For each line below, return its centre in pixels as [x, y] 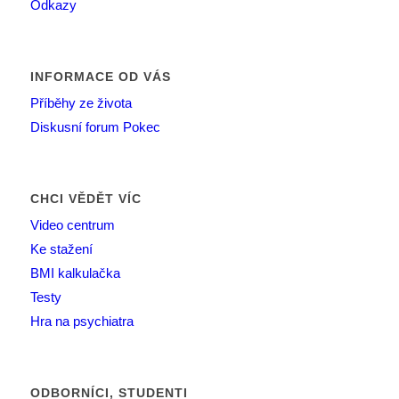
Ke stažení [61, 249]
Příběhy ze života [81, 103]
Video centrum [72, 225]
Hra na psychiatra [81, 322]
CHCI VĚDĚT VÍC [85, 199]
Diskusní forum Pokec [95, 127]
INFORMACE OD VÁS [100, 77]
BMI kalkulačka [75, 273]
